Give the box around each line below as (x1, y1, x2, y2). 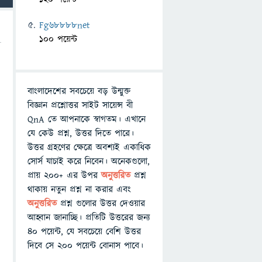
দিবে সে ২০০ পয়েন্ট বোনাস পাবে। (27, 239, 143, 252)
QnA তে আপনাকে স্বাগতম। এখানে (27, 113, 146, 126)
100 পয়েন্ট (39, 33, 77, 46)
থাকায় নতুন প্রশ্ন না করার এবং (27, 183, 131, 196)
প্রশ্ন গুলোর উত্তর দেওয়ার (60, 197, 145, 210)
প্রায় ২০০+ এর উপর (27, 169, 101, 182)
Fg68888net (39, 19, 90, 32)
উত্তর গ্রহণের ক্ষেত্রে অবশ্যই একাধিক (27, 141, 151, 154)
